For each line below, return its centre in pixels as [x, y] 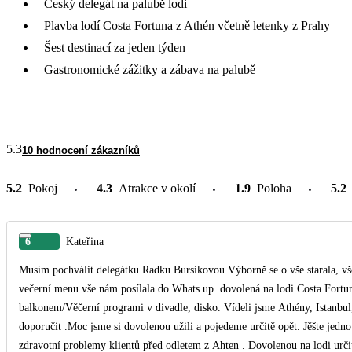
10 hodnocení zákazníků [81, 150]
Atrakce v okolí [157, 188]
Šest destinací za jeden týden [115, 47]
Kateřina [85, 241]
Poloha [274, 188]
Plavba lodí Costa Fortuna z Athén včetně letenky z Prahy [187, 25]
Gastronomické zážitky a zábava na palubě [150, 69]
